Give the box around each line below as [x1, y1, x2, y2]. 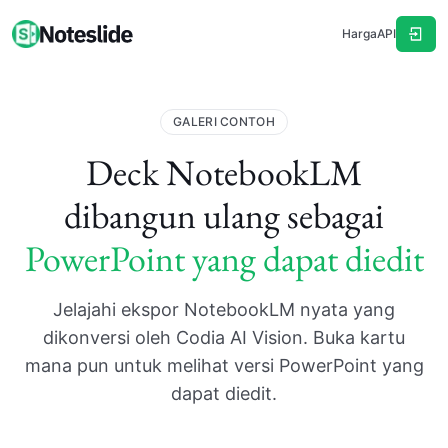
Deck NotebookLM [86, 149, 362, 196]
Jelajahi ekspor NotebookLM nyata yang [53, 299, 395, 320]
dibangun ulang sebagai [64, 192, 384, 239]
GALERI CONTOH [173, 114, 275, 129]
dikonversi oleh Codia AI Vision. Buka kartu [43, 327, 405, 348]
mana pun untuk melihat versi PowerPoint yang [24, 355, 424, 376]
